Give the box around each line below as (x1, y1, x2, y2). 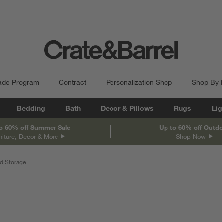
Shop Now (175, 132, 208, 140)
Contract (58, 78, 86, 87)
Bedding (16, 104, 45, 112)
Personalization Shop (106, 78, 172, 87)
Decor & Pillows (101, 104, 154, 112)
